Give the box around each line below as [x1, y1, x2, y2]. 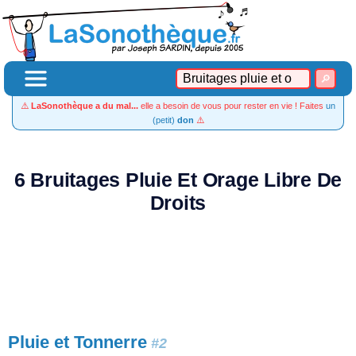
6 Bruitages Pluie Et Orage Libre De [14, 169, 342, 191]
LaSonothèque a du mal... [31, 101, 138, 110]
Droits [149, 192, 207, 214]
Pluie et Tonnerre [8, 332, 147, 352]
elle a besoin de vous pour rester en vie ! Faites [138, 101, 326, 110]
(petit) [152, 115, 177, 125]
